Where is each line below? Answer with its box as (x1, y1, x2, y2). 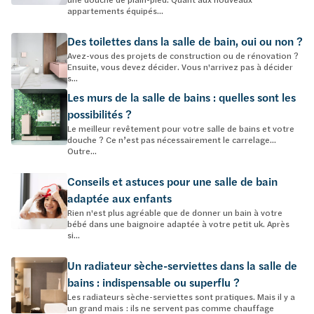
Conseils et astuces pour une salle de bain (67, 173, 278, 189)
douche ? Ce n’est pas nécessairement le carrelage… (67, 133, 276, 145)
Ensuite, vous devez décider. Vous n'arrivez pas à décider (67, 60, 293, 72)
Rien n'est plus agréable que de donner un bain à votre (67, 206, 282, 218)
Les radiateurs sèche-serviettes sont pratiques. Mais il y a (67, 290, 295, 302)
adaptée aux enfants (67, 190, 172, 206)
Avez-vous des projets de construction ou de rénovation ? (67, 49, 299, 61)
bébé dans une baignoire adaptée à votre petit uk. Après (67, 217, 289, 229)
